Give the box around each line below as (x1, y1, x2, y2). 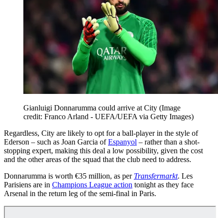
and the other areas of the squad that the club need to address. (4, 155, 191, 164)
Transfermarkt (134, 172, 178, 181)
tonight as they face (132, 181, 194, 189)
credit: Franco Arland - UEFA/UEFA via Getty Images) (23, 112, 194, 121)
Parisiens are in (4, 181, 52, 189)
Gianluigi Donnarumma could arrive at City (23, 104, 159, 112)
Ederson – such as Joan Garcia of (4, 138, 108, 146)
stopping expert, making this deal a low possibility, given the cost (4, 146, 203, 155)
